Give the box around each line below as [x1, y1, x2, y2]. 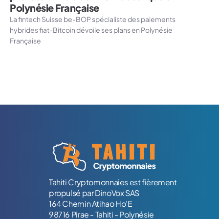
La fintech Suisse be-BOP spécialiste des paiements [10, 15, 175, 24]
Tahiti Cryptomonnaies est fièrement [49, 177, 177, 188]
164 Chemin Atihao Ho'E [49, 198, 132, 209]
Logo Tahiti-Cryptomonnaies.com [31, 135, 139, 145]
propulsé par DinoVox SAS [49, 188, 139, 198]
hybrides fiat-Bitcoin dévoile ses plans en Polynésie [10, 25, 173, 35]
